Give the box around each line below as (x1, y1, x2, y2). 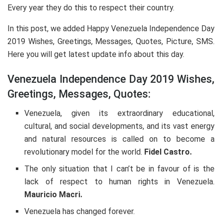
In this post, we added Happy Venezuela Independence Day (7, 24, 215, 34)
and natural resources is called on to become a (24, 134, 215, 144)
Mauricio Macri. (24, 189, 83, 199)
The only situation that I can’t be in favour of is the (24, 164, 215, 173)
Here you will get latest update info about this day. (7, 50, 184, 59)
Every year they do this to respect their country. (7, 3, 174, 13)
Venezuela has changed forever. (24, 206, 135, 216)
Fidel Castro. (144, 147, 192, 157)
